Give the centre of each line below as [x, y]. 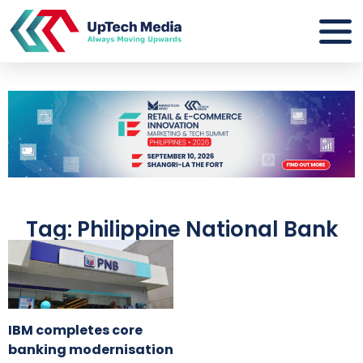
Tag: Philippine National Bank [181, 230]
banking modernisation [91, 350]
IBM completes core [75, 331]
